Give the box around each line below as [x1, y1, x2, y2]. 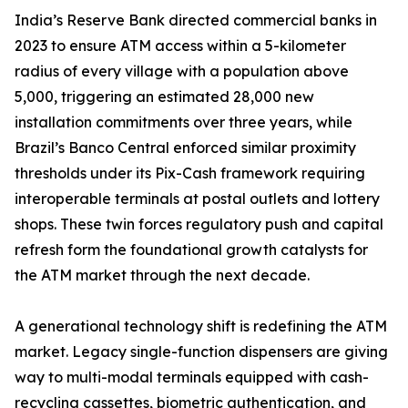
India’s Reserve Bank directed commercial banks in [15, 11, 377, 30]
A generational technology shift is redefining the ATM [15, 317, 387, 336]
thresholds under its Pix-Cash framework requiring [15, 164, 365, 183]
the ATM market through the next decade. [15, 266, 310, 285]
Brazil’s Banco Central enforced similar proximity [15, 138, 356, 158]
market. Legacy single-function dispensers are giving [15, 342, 388, 362]
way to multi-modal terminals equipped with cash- [15, 368, 369, 387]
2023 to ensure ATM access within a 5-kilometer [15, 36, 346, 56]
